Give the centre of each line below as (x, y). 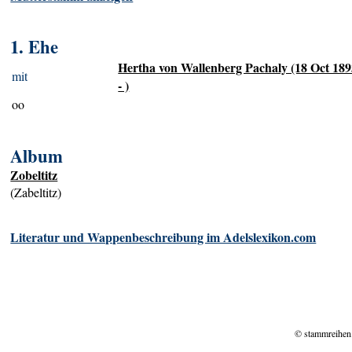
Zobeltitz (34, 175)
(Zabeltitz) (36, 192)
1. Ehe (35, 47)
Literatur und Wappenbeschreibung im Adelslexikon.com (163, 236)
